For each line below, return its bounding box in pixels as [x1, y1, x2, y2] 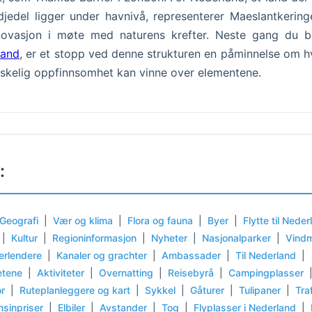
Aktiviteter [37, 266, 84, 279]
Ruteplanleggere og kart [19, 283, 130, 296]
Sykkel [145, 283, 175, 296]
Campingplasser [228, 266, 304, 279]
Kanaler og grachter [56, 249, 147, 261]
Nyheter [151, 231, 187, 244]
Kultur [11, 231, 38, 244]
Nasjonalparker [202, 231, 271, 244]
